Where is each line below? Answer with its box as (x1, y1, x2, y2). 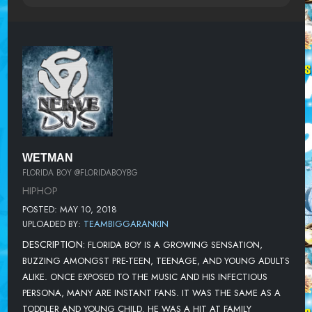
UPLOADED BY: (22, 217, 84, 231)
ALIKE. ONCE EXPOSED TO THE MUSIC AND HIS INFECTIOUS (22, 270, 267, 283)
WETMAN (22, 152, 73, 164)
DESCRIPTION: (22, 237, 88, 251)
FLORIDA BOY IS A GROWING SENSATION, (87, 237, 263, 251)
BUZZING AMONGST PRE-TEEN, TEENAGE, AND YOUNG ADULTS (22, 253, 290, 267)
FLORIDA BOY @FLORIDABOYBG (22, 166, 138, 178)
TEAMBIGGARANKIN (83, 217, 169, 231)
